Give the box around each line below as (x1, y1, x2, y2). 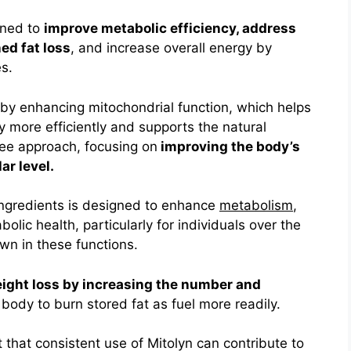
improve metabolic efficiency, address (44, 20, 296, 37)
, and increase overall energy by (71, 40, 272, 56)
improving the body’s (157, 138, 300, 154)
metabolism (219, 197, 293, 214)
